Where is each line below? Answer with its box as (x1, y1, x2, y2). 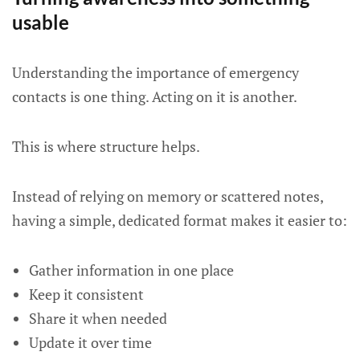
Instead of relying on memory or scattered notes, (12, 186, 323, 206)
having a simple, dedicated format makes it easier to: (12, 211, 347, 230)
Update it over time (28, 333, 152, 352)
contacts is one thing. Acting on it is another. (12, 87, 297, 106)
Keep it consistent (28, 284, 144, 304)
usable (12, 10, 69, 34)
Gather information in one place (28, 260, 234, 280)
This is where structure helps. (12, 137, 200, 156)
